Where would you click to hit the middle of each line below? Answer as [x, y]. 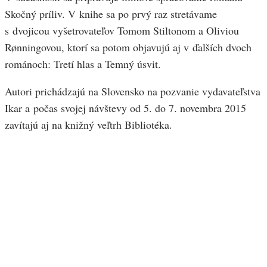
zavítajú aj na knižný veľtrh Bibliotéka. [89, 125]
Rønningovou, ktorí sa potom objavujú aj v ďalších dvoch [128, 47]
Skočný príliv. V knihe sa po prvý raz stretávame [111, 14]
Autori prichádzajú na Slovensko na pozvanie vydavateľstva [133, 91]
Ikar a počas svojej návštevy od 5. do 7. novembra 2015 [125, 108]
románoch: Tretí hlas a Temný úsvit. [83, 64]
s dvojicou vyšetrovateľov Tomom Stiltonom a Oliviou [122, 31]
